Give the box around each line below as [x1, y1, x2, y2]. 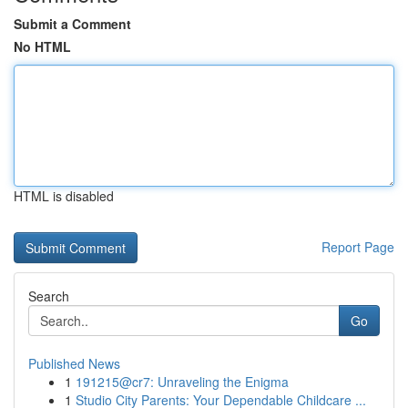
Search [28, 287, 69, 305]
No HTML [14, 37, 71, 56]
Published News [28, 354, 120, 372]
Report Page [321, 238, 394, 256]
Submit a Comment [14, 15, 131, 33]
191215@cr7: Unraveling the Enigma [76, 372, 289, 391]
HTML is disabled [14, 187, 114, 205]
